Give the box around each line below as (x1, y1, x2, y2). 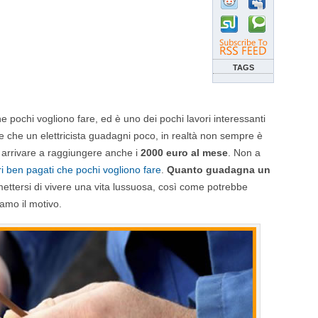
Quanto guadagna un (167, 164, 270, 175)
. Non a (228, 147, 261, 158)
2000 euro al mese (141, 147, 228, 158)
